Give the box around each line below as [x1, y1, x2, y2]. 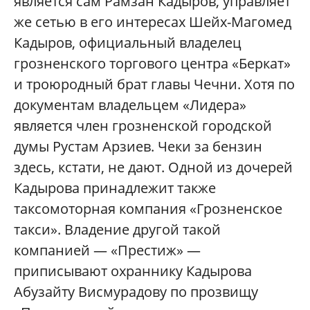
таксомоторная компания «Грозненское [14, 199, 282, 218]
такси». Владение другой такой [14, 219, 221, 239]
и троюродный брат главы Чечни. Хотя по [14, 74, 295, 93]
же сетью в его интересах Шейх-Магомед [14, 12, 291, 31]
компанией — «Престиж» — [14, 240, 201, 259]
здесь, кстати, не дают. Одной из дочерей [14, 157, 293, 176]
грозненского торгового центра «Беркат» [14, 53, 291, 73]
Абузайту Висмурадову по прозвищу [14, 282, 258, 301]
